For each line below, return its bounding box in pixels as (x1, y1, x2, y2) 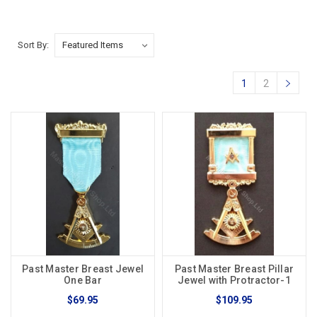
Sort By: (18, 39, 49, 50)
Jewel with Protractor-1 (178, 275, 291, 287)
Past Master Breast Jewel (22, 263, 144, 275)
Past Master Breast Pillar (174, 263, 294, 275)
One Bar (64, 275, 102, 287)
